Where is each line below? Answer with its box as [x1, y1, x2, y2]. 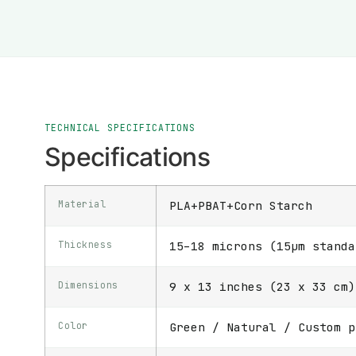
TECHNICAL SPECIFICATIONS [44, 122, 196, 134]
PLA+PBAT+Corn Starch [169, 198, 312, 214]
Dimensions [58, 279, 118, 292]
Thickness [58, 238, 113, 251]
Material [58, 198, 106, 211]
